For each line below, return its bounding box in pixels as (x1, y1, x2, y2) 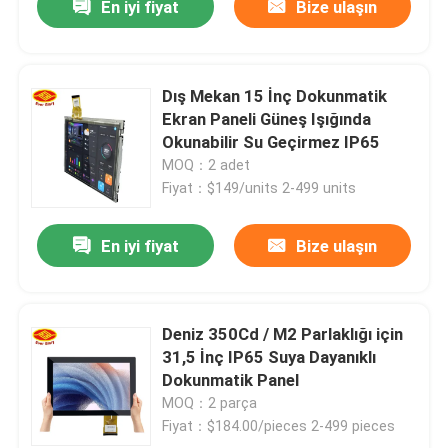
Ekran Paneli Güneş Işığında (162, 108, 372, 129)
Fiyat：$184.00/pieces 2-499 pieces (162, 418, 396, 435)
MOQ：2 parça (162, 395, 258, 412)
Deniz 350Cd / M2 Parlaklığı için (162, 324, 404, 345)
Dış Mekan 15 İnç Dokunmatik (162, 85, 388, 106)
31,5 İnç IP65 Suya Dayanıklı (162, 347, 377, 368)
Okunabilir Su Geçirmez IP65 (162, 131, 381, 152)
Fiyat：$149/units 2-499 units (162, 179, 357, 196)
